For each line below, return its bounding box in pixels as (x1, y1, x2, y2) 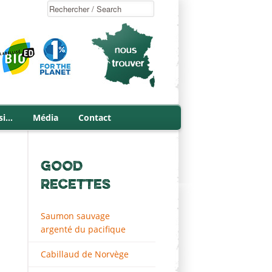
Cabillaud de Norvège (41, 248, 129, 260)
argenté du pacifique (41, 223, 126, 235)
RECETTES (41, 175, 110, 192)
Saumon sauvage (41, 210, 110, 222)
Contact (78, 112, 111, 123)
